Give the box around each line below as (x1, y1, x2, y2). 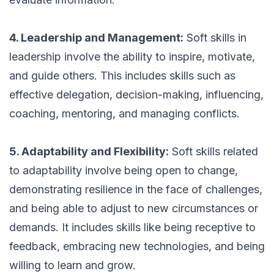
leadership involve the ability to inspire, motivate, (9, 50, 255, 64)
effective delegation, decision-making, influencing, (9, 88, 264, 102)
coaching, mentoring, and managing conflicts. (9, 107, 240, 120)
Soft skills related (169, 145, 258, 158)
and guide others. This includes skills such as (9, 69, 235, 83)
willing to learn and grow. (9, 259, 136, 272)
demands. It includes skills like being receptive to (9, 221, 256, 234)
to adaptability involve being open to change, (9, 164, 238, 177)
